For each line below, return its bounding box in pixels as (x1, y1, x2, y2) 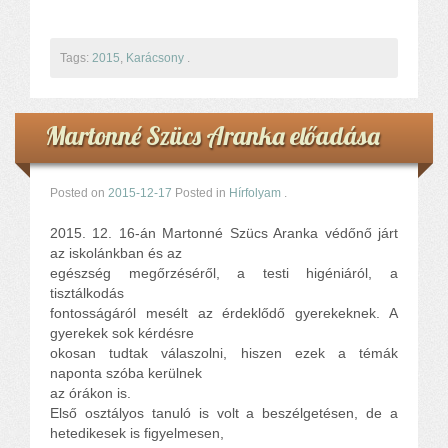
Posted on (50, 185, 108, 200)
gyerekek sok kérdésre (50, 324, 194, 341)
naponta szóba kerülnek (50, 364, 202, 381)
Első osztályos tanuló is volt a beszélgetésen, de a (50, 404, 398, 421)
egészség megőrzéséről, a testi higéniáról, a (50, 264, 398, 281)
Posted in (175, 185, 229, 200)
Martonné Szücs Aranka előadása (45, 119, 380, 151)
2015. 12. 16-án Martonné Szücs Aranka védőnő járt (50, 224, 398, 241)
